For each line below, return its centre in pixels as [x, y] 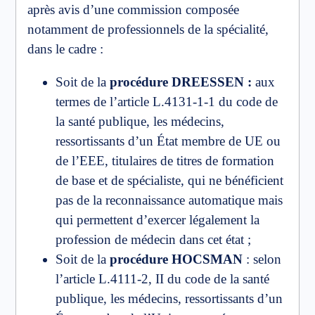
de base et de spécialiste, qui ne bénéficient [169, 181]
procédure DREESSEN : [181, 82]
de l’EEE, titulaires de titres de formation [165, 161]
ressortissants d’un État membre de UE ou [168, 141]
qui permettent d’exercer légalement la [157, 220]
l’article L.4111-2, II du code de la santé [162, 279]
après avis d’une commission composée [133, 10]
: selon [262, 259]
